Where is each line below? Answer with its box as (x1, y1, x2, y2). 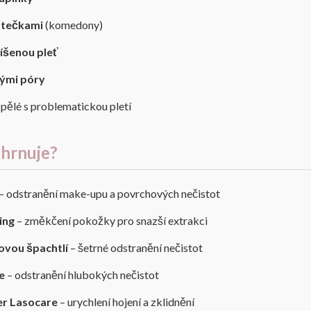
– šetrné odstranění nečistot (68, 240, 203, 254)
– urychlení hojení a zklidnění (58, 294, 194, 308)
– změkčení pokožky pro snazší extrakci (15, 213, 208, 227)
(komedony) (43, 17, 103, 31)
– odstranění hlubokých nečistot (5, 267, 159, 281)
